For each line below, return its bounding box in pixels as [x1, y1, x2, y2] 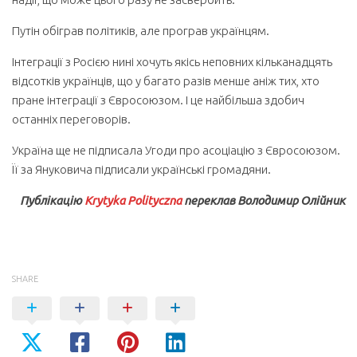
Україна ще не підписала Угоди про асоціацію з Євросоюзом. [12, 143, 340, 157]
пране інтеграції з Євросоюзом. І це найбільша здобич [12, 93, 304, 107]
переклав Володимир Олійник [182, 194, 345, 207]
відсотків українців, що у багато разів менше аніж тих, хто [12, 74, 320, 88]
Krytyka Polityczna [84, 194, 182, 207]
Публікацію [20, 194, 84, 207]
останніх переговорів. [12, 112, 131, 126]
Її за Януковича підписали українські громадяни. [12, 163, 271, 176]
